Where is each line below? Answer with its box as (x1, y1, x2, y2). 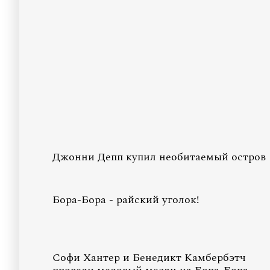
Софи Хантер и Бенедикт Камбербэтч (52, 250, 246, 266)
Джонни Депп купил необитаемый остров (52, 149, 266, 165)
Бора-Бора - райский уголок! (52, 192, 199, 208)
